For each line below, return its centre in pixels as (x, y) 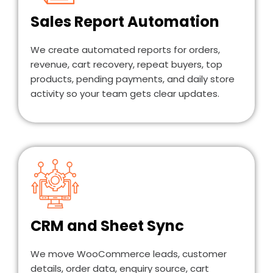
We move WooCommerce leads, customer (129, 253)
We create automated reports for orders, (125, 50)
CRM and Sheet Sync (107, 225)
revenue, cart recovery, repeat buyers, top (126, 65)
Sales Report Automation (125, 22)
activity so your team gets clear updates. (125, 94)
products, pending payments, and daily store (133, 79)
